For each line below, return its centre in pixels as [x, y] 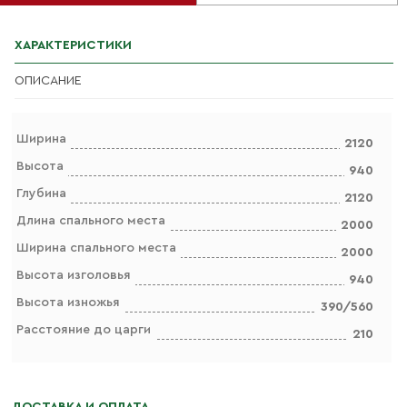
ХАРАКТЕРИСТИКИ [73, 45]
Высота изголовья [74, 275]
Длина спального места [91, 221]
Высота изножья [68, 303]
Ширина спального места [96, 248]
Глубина [41, 194]
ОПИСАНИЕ [48, 81]
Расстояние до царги [84, 330]
